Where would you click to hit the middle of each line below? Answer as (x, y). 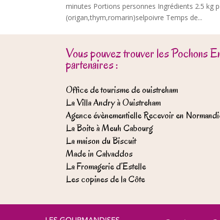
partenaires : (92, 64)
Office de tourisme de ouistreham (122, 90)
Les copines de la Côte (106, 179)
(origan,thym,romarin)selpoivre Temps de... (134, 17)
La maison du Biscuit (101, 141)
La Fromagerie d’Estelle (106, 166)
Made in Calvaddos (99, 153)
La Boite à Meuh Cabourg (110, 128)
